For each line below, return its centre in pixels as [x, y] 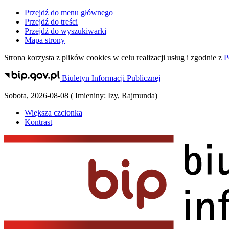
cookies [99, 58]
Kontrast [38, 122]
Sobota [15, 96]
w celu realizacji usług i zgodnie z [167, 58]
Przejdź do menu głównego [69, 13]
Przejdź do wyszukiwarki [65, 31]
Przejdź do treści [51, 22]
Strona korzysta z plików [45, 58]
